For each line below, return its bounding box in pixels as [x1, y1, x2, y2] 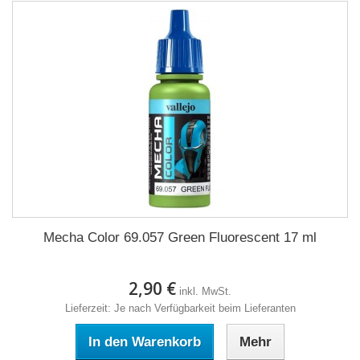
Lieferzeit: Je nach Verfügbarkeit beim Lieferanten [64, 302, 296, 314]
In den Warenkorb [88, 334, 201, 350]
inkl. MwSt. [179, 285, 231, 297]
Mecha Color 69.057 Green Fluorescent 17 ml [43, 230, 317, 245]
